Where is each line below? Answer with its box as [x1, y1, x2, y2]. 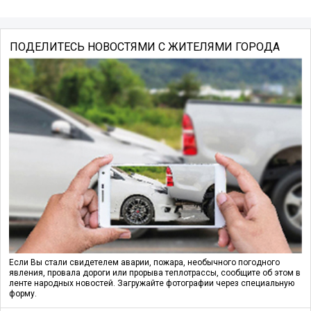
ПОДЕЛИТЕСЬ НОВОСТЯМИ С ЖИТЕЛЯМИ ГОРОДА [9, 40, 280, 53]
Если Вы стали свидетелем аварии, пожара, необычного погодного [9, 258, 280, 268]
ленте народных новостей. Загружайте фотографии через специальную [9, 278, 294, 289]
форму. [9, 289, 37, 299]
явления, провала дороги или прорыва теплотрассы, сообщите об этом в [9, 268, 301, 278]
